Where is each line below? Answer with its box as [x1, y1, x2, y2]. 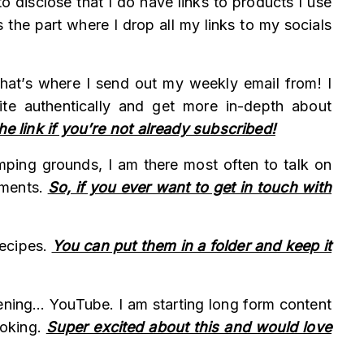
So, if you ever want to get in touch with [47, 178, 332, 196]
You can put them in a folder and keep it [51, 236, 332, 254]
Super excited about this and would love [45, 318, 331, 336]
